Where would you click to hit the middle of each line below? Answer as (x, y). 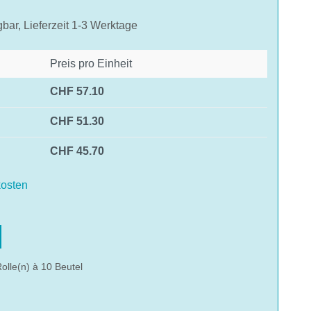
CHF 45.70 (77, 151)
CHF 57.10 (77, 91)
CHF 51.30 (77, 121)
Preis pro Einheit (91, 63)
